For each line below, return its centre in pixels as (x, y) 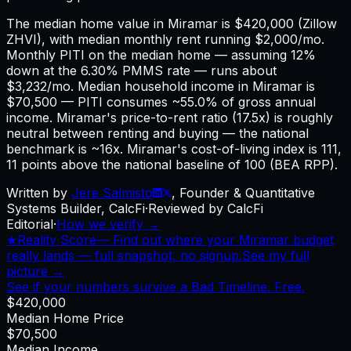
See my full (276, 255)
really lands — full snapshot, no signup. (124, 255)
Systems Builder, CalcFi (76, 208)
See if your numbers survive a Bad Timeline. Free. (156, 286)
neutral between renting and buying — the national (157, 133)
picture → (35, 271)
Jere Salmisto (112, 192)
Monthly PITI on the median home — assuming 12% (161, 54)
